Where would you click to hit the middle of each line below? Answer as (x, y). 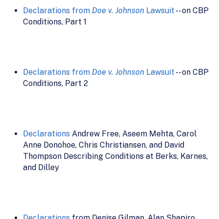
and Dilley (41, 167)
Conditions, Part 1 (55, 22)
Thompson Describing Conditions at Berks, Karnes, (115, 156)
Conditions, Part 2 (55, 83)
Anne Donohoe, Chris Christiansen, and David (104, 145)
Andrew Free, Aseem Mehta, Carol (133, 133)
